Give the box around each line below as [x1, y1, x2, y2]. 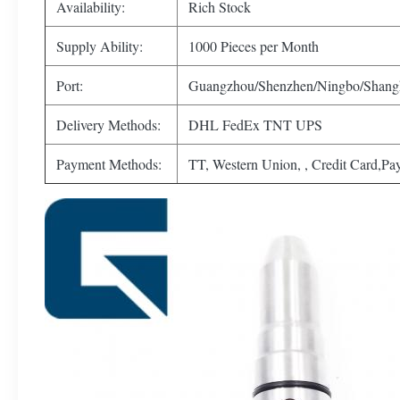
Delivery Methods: [56, 115, 161, 134]
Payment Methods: [56, 154, 162, 173]
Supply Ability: [56, 37, 143, 55]
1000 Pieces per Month [188, 37, 319, 55]
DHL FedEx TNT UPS [188, 115, 322, 134]
